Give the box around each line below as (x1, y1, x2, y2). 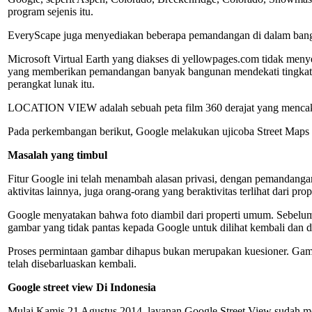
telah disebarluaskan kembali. (8, 257, 136, 270)
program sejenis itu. (8, 5, 93, 17)
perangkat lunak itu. (8, 77, 95, 90)
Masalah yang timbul (8, 148, 107, 161)
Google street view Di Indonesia (8, 281, 156, 293)
